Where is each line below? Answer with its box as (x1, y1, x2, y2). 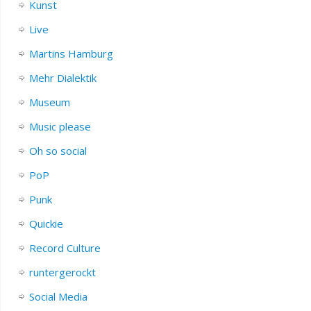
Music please (28, 119, 91, 133)
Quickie (28, 216, 63, 230)
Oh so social (28, 143, 87, 158)
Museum (28, 94, 70, 109)
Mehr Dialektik (28, 70, 96, 85)
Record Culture (28, 240, 101, 255)
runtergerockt (28, 264, 96, 279)
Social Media (28, 289, 87, 303)
